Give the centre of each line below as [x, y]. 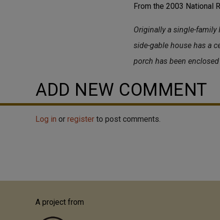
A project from [60, 202]
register [81, 119]
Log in [46, 119]
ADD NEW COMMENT [121, 90]
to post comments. [127, 119]
